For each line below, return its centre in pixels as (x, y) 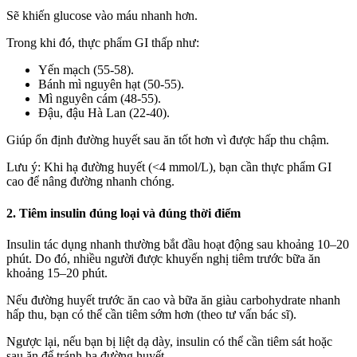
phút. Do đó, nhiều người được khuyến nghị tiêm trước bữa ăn (163, 258)
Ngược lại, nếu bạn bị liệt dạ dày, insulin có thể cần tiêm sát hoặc (169, 341)
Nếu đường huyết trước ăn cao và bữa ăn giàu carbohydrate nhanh (173, 300)
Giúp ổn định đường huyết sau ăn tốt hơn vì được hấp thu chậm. (168, 140)
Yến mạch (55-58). (86, 70)
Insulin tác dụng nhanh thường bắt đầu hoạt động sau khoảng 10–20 (178, 244)
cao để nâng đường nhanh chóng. (90, 182)
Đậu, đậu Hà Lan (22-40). (104, 113)
